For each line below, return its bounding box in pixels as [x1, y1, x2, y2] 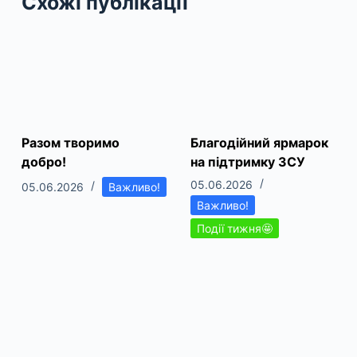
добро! [21, 153, 66, 170]
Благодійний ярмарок [190, 134, 328, 151]
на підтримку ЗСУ [190, 153, 305, 170]
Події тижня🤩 [196, 221, 273, 235]
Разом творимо [21, 134, 120, 151]
